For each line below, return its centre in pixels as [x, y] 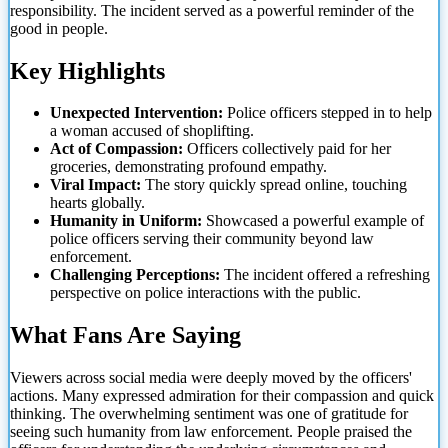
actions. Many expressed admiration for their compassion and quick [222, 396]
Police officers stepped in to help [327, 113]
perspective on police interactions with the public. [205, 293]
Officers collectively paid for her [287, 149]
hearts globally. [97, 203]
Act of [70, 149]
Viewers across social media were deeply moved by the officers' [211, 378]
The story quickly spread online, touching [274, 185]
